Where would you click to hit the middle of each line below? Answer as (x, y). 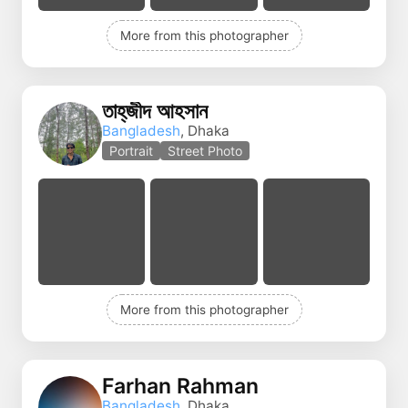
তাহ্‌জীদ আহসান (155, 112)
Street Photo (205, 151)
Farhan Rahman (180, 386)
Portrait (131, 151)
